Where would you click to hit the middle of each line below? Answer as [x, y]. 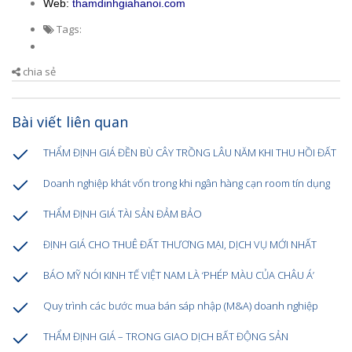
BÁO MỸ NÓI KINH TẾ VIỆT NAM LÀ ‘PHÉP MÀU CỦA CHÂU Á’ [179, 275]
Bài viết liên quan [70, 122]
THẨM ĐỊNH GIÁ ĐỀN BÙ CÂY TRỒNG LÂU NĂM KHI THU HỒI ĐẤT [190, 153]
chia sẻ [38, 72]
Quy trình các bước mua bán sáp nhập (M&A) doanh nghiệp [181, 306]
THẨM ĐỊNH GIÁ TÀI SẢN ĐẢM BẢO [123, 214]
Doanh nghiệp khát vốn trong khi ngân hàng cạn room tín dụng [187, 183]
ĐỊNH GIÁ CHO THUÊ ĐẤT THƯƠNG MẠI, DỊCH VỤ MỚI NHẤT [180, 245]
